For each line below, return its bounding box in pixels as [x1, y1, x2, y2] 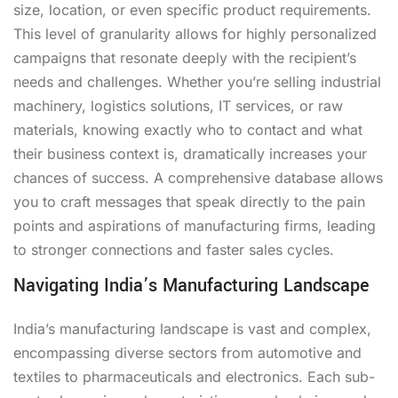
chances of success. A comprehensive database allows [13, 168, 383, 187]
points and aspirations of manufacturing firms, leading [13, 216, 376, 235]
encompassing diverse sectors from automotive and [13, 343, 362, 362]
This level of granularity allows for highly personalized [13, 24, 377, 43]
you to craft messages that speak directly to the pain [13, 192, 365, 211]
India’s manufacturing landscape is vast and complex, [13, 319, 371, 338]
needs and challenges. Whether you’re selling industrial [13, 72, 381, 91]
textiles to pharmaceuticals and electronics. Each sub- [13, 367, 375, 386]
